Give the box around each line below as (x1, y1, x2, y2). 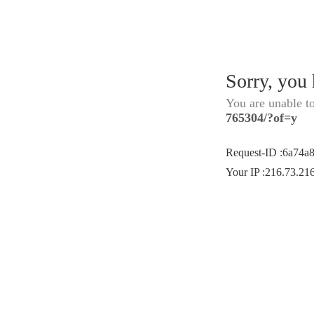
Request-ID (226, 146, 280, 158)
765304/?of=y (226, 111, 297, 125)
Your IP (226, 166, 262, 178)
